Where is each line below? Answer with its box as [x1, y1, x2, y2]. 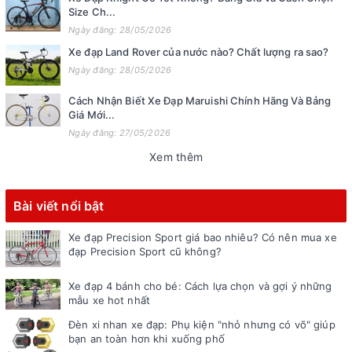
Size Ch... [68, 5, 116, 18]
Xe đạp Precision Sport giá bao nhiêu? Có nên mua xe [68, 231, 337, 244]
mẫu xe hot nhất [68, 293, 150, 306]
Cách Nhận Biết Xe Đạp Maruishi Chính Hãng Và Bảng [68, 94, 332, 108]
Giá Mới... [68, 108, 115, 122]
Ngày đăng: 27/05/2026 [68, 127, 171, 139]
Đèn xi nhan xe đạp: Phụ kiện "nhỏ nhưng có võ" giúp [68, 318, 335, 332]
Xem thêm [149, 150, 203, 164]
